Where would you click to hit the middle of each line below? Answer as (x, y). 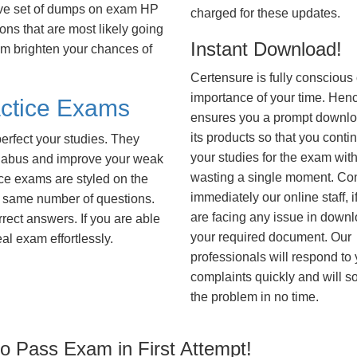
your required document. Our (271, 237)
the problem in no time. (255, 297)
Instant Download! (266, 49)
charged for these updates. (265, 13)
